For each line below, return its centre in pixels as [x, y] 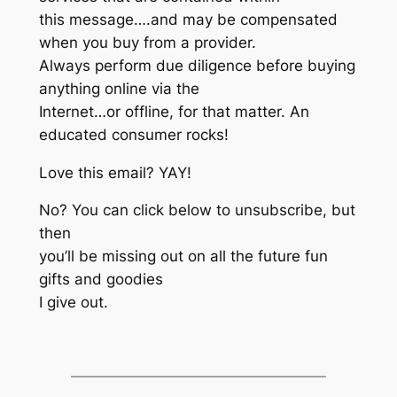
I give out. [73, 303]
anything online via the [119, 88]
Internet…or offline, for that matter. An [174, 111]
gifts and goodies [101, 280]
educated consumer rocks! [133, 134]
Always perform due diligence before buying [197, 65]
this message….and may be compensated [188, 19]
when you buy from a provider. [147, 42]
